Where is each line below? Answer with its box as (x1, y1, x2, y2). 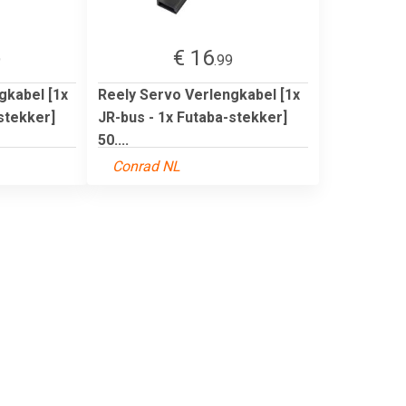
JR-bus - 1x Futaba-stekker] (98, 108, 287, 126)
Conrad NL (112, 157, 180, 175)
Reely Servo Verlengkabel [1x (98, 85, 300, 103)
